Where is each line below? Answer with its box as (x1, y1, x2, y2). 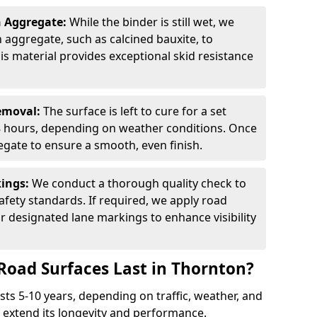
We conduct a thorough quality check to (32, 175, 246, 191)
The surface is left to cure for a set (43, 103, 226, 119)
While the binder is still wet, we (69, 14, 234, 30)
